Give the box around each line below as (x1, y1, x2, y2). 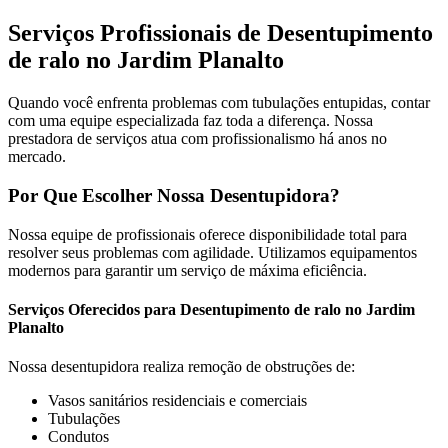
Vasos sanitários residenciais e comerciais (48, 392, 307, 410)
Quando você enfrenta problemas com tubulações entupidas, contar (8, 94, 430, 112)
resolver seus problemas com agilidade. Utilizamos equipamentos (8, 243, 417, 261)
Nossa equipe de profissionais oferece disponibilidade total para (8, 225, 407, 243)
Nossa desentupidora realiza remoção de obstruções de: (8, 358, 355, 376)
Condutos (48, 428, 109, 446)
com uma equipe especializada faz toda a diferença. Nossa (8, 112, 373, 130)
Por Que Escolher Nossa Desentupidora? (8, 185, 340, 207)
